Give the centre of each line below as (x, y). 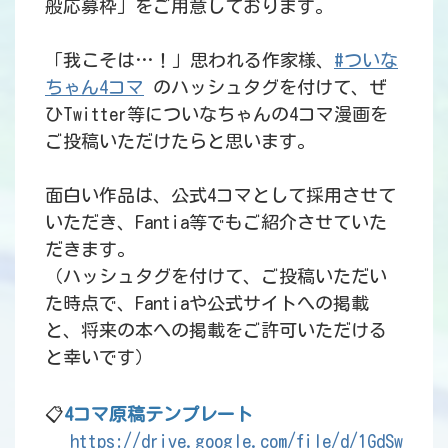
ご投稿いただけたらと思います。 (180, 141)
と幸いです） (99, 357)
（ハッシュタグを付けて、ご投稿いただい (216, 276)
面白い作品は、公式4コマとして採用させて (220, 195)
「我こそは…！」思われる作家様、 (189, 60)
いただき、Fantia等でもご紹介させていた (216, 222)
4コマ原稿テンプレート (158, 414)
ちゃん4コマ (94, 87)
